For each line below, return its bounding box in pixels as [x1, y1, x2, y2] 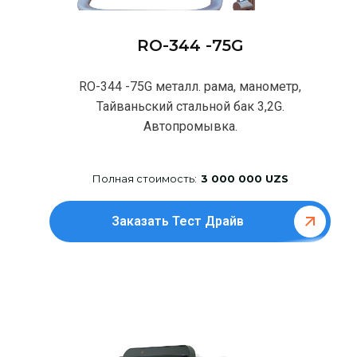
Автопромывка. [143, 119, 237, 135]
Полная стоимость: [92, 172, 197, 186]
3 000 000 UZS [200, 172, 288, 186]
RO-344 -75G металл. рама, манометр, [79, 79, 302, 95]
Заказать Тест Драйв [112, 214, 245, 229]
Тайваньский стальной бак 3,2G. [96, 99, 284, 115]
